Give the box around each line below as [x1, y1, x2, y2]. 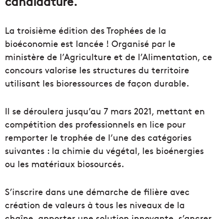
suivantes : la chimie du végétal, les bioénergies [5, 144, 204, 156]
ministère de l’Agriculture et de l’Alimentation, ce [5, 50, 212, 63]
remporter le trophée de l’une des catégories [5, 131, 192, 143]
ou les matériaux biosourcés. [5, 157, 124, 170]
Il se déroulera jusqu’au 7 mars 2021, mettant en [5, 104, 205, 117]
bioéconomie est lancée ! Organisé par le [5, 37, 175, 49]
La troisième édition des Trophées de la [5, 23, 166, 36]
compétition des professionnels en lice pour [5, 117, 186, 130]
